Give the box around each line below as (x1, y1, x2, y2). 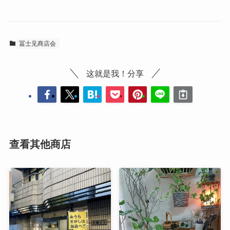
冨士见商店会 (18, 40, 56, 47)
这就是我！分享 (86, 68, 144, 78)
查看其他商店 (9, 138, 71, 150)
